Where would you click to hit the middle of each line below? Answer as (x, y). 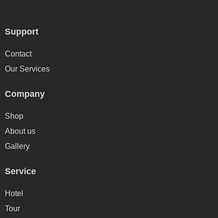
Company (25, 94)
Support (22, 32)
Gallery (17, 146)
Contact (18, 54)
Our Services (27, 69)
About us (20, 131)
